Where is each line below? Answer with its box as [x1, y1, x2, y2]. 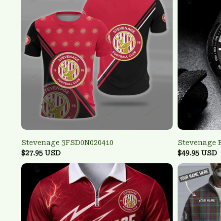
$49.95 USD [178, 149, 217, 157]
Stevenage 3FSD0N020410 [21, 139, 113, 147]
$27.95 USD [21, 149, 61, 157]
